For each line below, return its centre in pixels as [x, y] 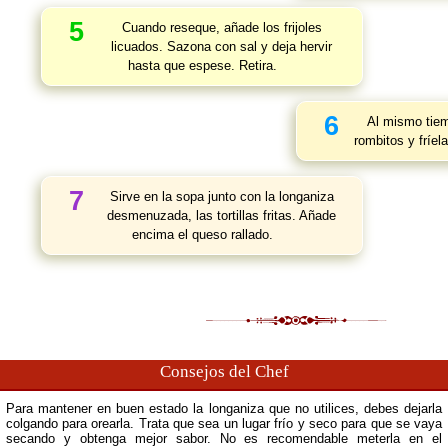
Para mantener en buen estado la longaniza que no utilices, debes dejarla [224, 408]
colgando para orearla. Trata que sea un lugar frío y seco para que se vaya [224, 423]
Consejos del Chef [224, 371]
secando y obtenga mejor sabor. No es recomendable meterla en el [224, 438]
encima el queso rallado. [202, 234]
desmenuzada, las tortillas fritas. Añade [221, 215]
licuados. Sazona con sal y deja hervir [221, 46]
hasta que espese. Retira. [202, 65]
